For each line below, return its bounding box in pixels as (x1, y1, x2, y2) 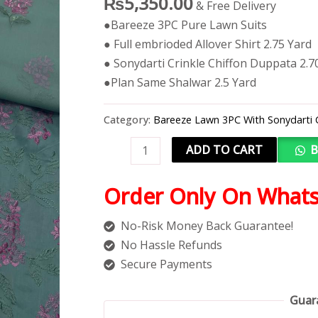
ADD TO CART (185, 142, 263, 158)
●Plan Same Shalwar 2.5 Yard (103, 75, 256, 91)
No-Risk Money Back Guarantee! (120, 217, 293, 234)
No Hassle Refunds (120, 236, 222, 253)
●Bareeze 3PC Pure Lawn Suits (103, 17, 267, 33)
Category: (103, 112, 153, 126)
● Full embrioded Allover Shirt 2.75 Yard (103, 36, 312, 53)
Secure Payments (120, 256, 212, 272)
